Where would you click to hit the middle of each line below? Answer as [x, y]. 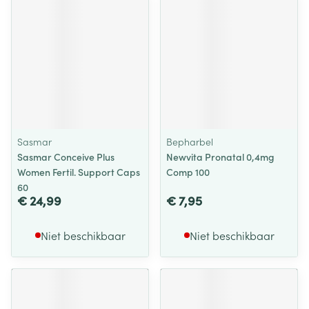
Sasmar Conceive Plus [66, 157]
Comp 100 [188, 172]
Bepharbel [190, 141]
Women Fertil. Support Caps [79, 172]
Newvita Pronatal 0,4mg [220, 157]
